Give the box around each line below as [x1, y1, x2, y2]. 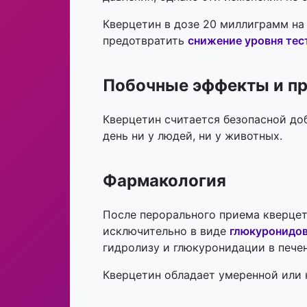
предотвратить [103, 34, 188, 48]
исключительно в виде [103, 224, 230, 238]
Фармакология [103, 171, 226, 191]
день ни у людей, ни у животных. [103, 129, 282, 143]
